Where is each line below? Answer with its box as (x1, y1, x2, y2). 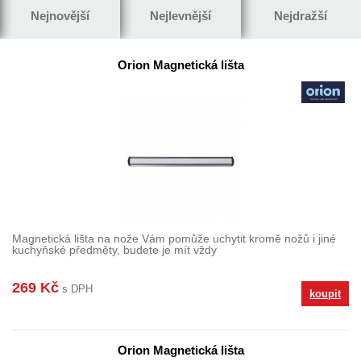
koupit (309, 288, 341, 300)
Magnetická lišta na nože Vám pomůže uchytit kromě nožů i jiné (12, 232, 336, 245)
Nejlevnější (149, 9, 211, 23)
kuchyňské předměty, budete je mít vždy (12, 243, 217, 256)
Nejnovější (31, 9, 90, 23)
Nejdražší (274, 9, 328, 23)
